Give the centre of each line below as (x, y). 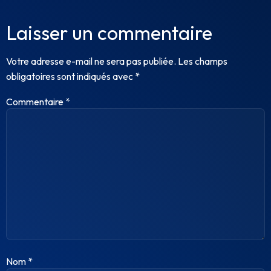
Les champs (203, 61)
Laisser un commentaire (109, 33)
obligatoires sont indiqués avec (70, 77)
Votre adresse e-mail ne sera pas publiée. (91, 61)
